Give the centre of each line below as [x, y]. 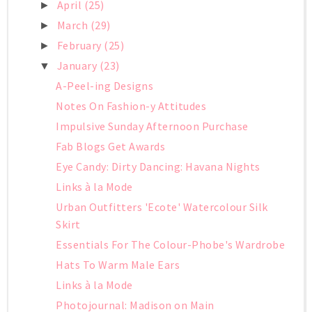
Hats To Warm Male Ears [118, 264]
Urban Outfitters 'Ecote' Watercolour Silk [162, 206]
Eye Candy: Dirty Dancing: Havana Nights [158, 166]
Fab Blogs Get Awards [111, 146]
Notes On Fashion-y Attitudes [131, 106]
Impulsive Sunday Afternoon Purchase [152, 126]
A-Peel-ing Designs [105, 85]
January [78, 65]
